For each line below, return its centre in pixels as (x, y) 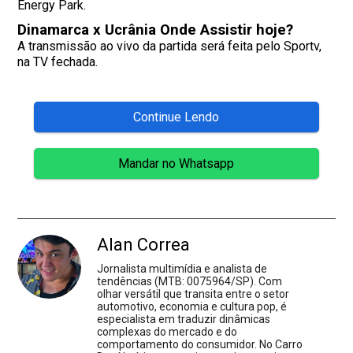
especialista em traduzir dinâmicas (184, 319)
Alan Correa (144, 244)
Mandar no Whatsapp (176, 163)
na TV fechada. (58, 61)
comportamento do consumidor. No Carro (200, 344)
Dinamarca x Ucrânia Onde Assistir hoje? (156, 30)
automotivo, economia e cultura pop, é (192, 306)
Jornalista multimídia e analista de (182, 268)
